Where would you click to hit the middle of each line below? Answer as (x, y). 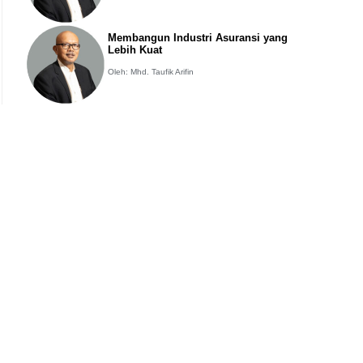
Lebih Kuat (135, 50)
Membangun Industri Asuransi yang (198, 38)
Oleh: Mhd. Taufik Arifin (151, 72)
